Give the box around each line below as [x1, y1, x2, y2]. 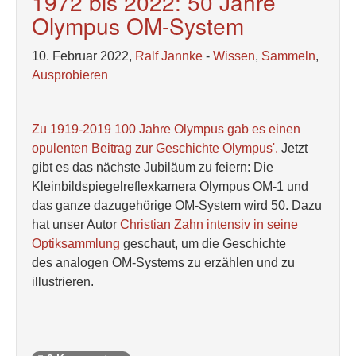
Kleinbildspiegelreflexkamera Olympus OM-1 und [32, 180, 308, 193]
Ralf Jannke [135, 49, 203, 63]
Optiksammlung [32, 237, 120, 250]
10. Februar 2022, [32, 49, 135, 63]
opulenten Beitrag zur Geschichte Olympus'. [32, 141, 278, 155]
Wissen [213, 49, 255, 63]
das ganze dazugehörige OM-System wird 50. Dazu [32, 199, 322, 212]
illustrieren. [32, 275, 94, 288]
